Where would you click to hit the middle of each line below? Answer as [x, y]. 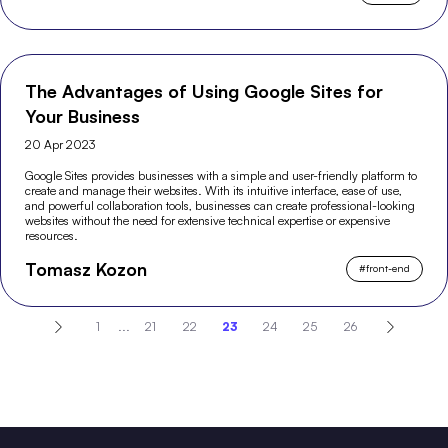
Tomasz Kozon [86, 268]
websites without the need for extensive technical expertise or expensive [208, 220]
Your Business [83, 115]
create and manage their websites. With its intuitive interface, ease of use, [214, 190]
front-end [387, 268]
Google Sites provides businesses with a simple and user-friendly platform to [221, 175]
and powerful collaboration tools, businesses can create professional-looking [220, 205]
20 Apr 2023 [60, 144]
